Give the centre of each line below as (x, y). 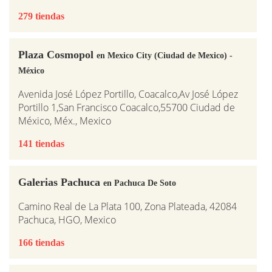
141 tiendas (41, 143)
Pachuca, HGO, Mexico (67, 219)
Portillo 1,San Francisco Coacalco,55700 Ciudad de (127, 107)
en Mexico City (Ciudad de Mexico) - (165, 55)
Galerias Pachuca (61, 182)
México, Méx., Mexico (65, 121)
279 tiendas (41, 16)
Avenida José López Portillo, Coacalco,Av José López (128, 94)
